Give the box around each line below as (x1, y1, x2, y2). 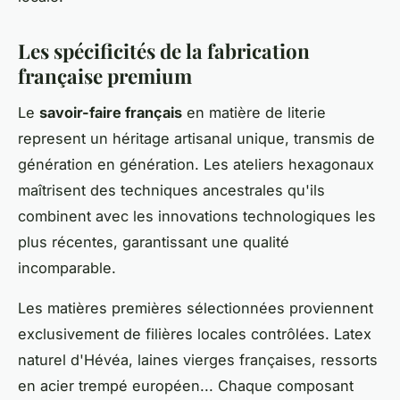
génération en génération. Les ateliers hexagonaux (18, 154, 374, 173)
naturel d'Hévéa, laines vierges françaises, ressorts (18, 350, 378, 369)
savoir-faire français (39, 103, 182, 121)
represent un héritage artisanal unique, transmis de (18, 129, 375, 147)
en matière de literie (182, 103, 326, 121)
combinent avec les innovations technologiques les (18, 206, 376, 225)
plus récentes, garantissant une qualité (18, 232, 289, 251)
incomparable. (18, 258, 116, 277)
